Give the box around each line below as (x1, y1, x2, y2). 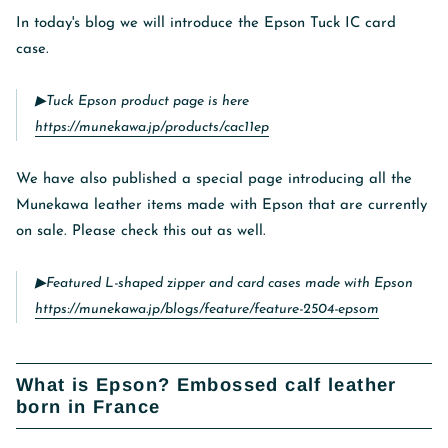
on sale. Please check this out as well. (16, 224, 266, 240)
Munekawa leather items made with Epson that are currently (16, 198, 427, 214)
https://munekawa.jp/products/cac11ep (35, 120, 269, 136)
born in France (16, 396, 161, 418)
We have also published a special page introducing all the (16, 172, 412, 188)
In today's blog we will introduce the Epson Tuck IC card (16, 16, 396, 32)
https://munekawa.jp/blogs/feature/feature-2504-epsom (35, 302, 379, 318)
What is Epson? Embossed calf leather (16, 374, 397, 396)
